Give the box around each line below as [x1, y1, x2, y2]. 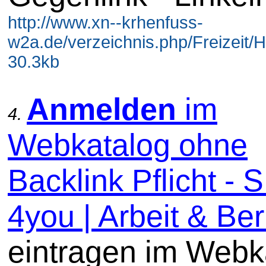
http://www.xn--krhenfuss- [8, 12, 203, 32]
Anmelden [27, 91, 176, 126]
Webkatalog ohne [8, 127, 248, 162]
